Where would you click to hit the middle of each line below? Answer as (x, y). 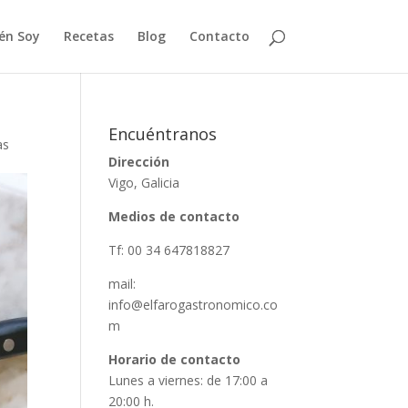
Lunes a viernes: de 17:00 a (189, 380)
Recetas (88, 36)
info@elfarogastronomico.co (194, 305)
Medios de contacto (174, 216)
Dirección (139, 162)
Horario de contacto (175, 359)
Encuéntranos (163, 134)
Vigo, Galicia (144, 183)
